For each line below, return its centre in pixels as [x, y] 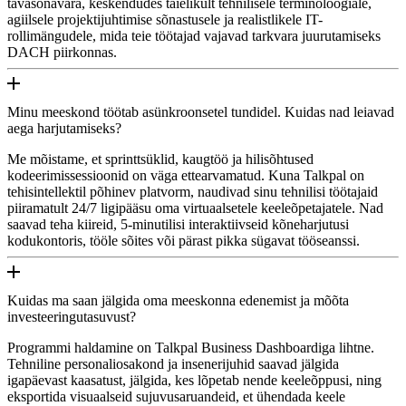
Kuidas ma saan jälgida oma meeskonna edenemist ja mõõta [178, 300]
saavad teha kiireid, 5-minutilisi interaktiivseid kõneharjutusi [178, 224]
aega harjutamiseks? [64, 128]
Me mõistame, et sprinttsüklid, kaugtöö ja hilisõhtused [160, 159]
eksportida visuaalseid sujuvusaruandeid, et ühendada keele [176, 396]
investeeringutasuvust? [72, 316]
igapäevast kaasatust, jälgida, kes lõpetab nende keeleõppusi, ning [194, 380]
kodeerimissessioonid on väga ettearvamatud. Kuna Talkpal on [186, 175]
